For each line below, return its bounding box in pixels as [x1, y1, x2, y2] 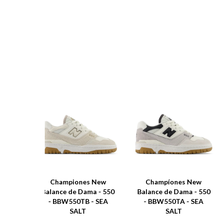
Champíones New [145, 178, 202, 186]
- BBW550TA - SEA [144, 197, 204, 206]
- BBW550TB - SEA [48, 197, 108, 206]
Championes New [50, 178, 106, 186]
